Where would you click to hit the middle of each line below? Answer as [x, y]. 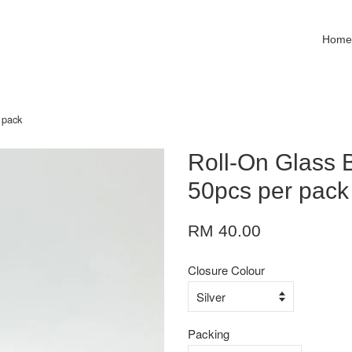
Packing [209, 334]
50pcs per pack [268, 191]
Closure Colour [226, 270]
